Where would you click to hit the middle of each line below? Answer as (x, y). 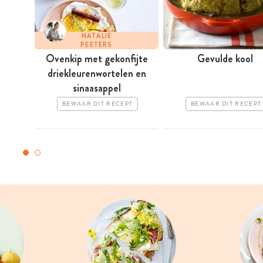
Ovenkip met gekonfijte (97, 59)
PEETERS (97, 45)
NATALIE (97, 36)
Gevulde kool (225, 59)
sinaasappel (97, 88)
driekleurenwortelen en (97, 74)
